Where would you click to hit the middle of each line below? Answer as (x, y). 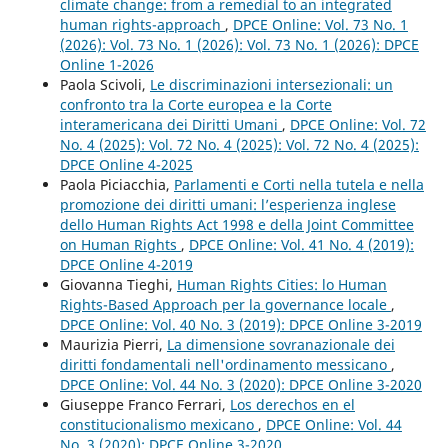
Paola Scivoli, (104, 84)
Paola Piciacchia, (116, 184)
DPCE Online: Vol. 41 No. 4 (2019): (301, 244)
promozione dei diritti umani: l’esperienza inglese (227, 204)
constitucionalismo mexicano (158, 424)
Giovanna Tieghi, (118, 284)
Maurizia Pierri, (113, 344)
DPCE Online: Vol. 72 (357, 124)
